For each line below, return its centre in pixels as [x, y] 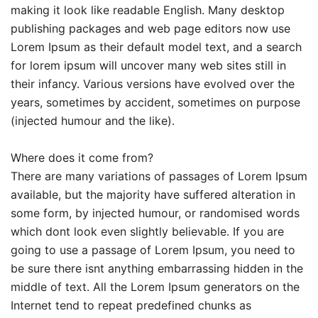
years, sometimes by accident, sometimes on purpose [155, 102]
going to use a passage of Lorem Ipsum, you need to [153, 250]
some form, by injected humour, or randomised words [155, 213]
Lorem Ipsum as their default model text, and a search [156, 46]
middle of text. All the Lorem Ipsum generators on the [155, 286]
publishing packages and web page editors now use [150, 28]
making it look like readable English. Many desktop [148, 10]
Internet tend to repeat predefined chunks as [131, 305]
